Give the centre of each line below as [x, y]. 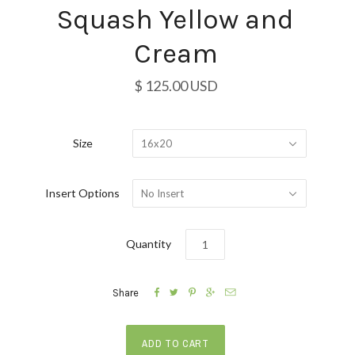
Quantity [149, 244]
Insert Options [82, 193]
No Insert [162, 193]
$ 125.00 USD [176, 85]
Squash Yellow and [176, 19]
